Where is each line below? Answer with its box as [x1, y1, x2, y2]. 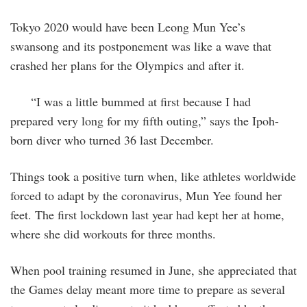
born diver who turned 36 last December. [10, 131, 214, 148]
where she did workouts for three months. [10, 225, 220, 242]
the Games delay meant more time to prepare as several [10, 280, 285, 297]
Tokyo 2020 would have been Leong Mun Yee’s [10, 18, 245, 35]
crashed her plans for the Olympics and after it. [10, 56, 249, 73]
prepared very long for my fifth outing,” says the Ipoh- [10, 112, 279, 129]
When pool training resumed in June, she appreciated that [10, 261, 297, 278]
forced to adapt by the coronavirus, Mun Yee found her [10, 186, 282, 204]
